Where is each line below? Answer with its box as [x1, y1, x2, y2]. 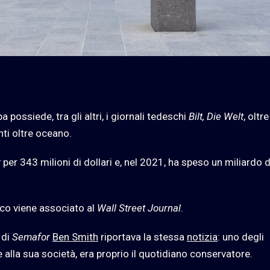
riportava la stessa [98, 230, 187, 243]
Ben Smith [52, 230, 98, 243]
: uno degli [218, 230, 264, 243]
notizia [187, 230, 218, 243]
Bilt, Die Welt [189, 110, 243, 122]
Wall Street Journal [97, 201, 181, 214]
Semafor [12, 230, 50, 243]
